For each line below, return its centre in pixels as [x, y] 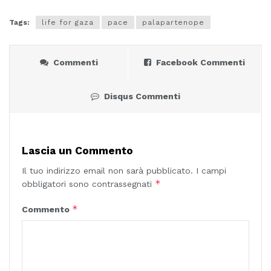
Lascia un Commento [77, 151]
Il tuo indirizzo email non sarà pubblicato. [107, 171]
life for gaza [68, 23]
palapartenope [173, 23]
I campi [211, 171]
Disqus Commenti [142, 96]
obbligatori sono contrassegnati [88, 184]
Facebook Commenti [201, 63]
